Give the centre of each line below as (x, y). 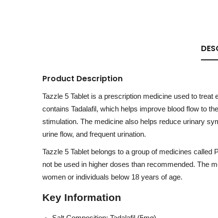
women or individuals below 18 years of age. (112, 177)
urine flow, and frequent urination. (94, 134)
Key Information (82, 198)
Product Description (82, 79)
